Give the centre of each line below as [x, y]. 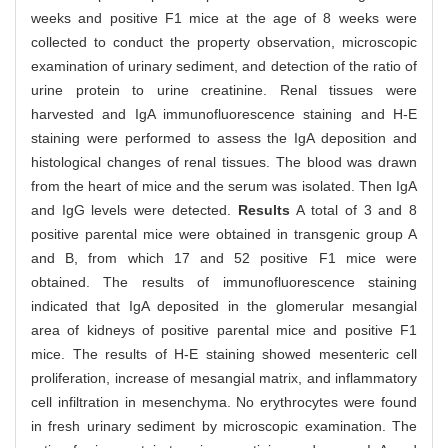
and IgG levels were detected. [134, 210]
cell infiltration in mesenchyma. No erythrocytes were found [224, 402]
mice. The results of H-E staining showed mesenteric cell [224, 354]
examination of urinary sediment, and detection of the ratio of [224, 66]
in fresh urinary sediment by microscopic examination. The [224, 426]
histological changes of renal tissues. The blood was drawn [224, 162]
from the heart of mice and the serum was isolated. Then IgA [224, 186]
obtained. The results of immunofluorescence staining [224, 282]
